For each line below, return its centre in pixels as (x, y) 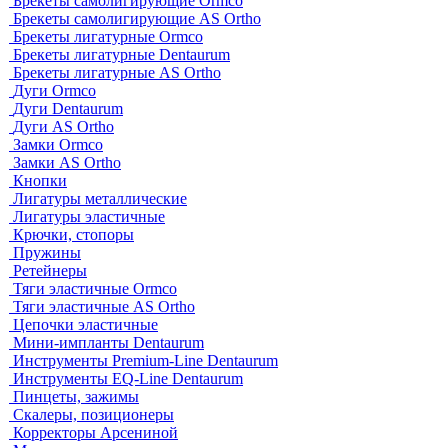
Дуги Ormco (54, 90)
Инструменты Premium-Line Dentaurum (145, 360)
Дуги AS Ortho (63, 126)
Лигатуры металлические (100, 198)
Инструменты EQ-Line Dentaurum (128, 378)
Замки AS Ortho (67, 162)
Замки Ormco (58, 144)
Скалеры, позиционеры (93, 414)
